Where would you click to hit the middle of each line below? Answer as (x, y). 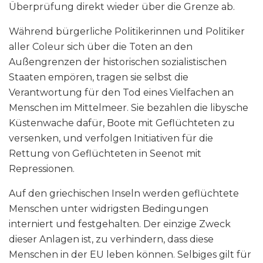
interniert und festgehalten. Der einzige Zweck (120, 224)
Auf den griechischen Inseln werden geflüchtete (124, 193)
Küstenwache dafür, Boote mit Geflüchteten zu (122, 123)
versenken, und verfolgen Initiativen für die (111, 138)
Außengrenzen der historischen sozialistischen (118, 62)
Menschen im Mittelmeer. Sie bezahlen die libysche (129, 107)
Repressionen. (42, 168)
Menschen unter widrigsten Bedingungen (109, 208)
